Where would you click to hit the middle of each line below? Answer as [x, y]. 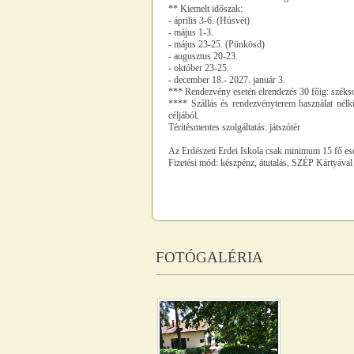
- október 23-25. [199, 68]
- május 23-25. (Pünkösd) [217, 44]
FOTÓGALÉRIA [209, 257]
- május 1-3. [191, 32]
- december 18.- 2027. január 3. [228, 80]
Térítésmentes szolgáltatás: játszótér [234, 127]
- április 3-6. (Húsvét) [209, 21]
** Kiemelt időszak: [205, 9]
